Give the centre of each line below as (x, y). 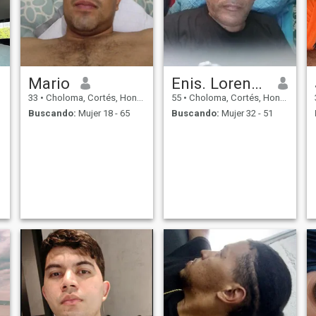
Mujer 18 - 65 (103, 114)
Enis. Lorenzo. (256, 83)
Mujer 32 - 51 (246, 114)
